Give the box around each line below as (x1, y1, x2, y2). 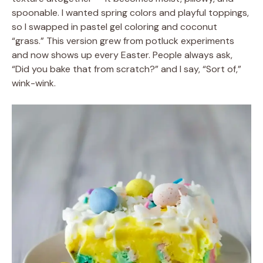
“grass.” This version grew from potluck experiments (12, 35, 234, 47)
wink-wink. (12, 77, 56, 89)
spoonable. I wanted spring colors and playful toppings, (12, 6, 249, 19)
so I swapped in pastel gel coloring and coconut (12, 21, 217, 33)
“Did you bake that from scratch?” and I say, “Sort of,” (12, 63, 241, 75)
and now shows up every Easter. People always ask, (12, 49, 232, 61)
